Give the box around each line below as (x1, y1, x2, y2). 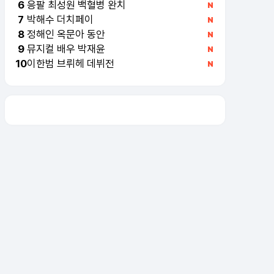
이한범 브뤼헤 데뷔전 (27, 57, 114, 70)
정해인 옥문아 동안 (27, 28, 105, 40)
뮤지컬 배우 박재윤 (27, 42, 105, 55)
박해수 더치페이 (27, 13, 94, 26)
